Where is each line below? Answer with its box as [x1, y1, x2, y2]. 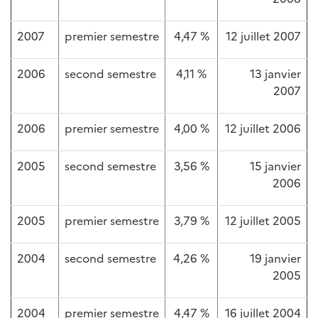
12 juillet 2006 [225, 120, 301, 136]
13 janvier [250, 65, 301, 81]
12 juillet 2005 [225, 212, 301, 228]
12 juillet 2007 [226, 28, 301, 43]
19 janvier [250, 250, 301, 265]
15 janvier [250, 158, 301, 173]
